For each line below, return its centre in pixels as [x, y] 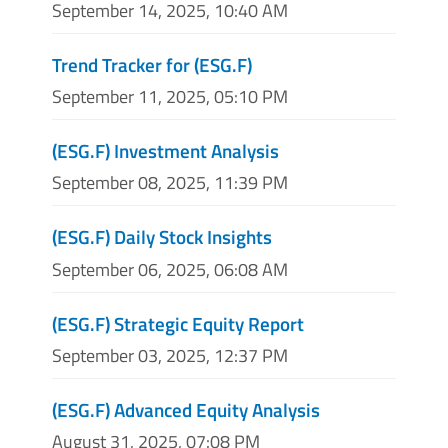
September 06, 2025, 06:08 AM [170, 269]
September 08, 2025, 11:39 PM [170, 183]
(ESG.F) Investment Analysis [165, 151]
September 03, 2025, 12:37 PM [170, 355]
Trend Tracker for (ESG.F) [152, 64]
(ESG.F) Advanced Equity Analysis [186, 409]
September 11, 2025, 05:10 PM [170, 97]
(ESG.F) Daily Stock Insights [162, 237]
